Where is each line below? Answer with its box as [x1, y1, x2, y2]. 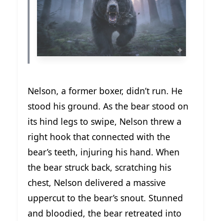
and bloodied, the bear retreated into [28, 207, 182, 220]
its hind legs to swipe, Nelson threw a [28, 115, 182, 128]
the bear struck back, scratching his [28, 161, 171, 174]
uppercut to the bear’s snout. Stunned [28, 192, 183, 204]
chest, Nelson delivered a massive [28, 177, 166, 189]
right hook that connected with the [28, 131, 170, 143]
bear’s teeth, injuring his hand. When [28, 146, 180, 158]
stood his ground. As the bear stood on [28, 100, 188, 112]
